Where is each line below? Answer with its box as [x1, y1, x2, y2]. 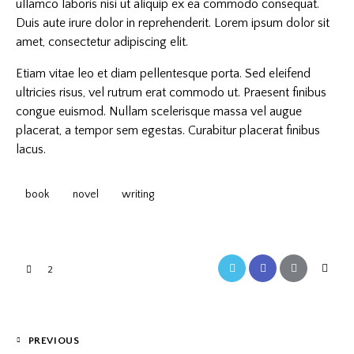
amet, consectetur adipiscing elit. [16, 35, 188, 50]
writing [122, 187, 155, 201]
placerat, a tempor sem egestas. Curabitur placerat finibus [16, 123, 320, 138]
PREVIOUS [28, 334, 80, 346]
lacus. [16, 142, 46, 157]
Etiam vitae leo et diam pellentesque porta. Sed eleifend [16, 66, 311, 81]
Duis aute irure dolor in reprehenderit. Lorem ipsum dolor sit [16, 16, 330, 31]
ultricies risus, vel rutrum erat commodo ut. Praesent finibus [16, 85, 326, 100]
